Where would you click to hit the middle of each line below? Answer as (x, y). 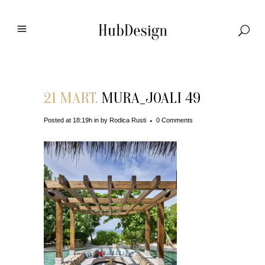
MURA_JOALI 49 (149, 98)
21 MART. (71, 98)
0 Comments (174, 120)
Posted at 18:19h (68, 120)
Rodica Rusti (128, 120)
